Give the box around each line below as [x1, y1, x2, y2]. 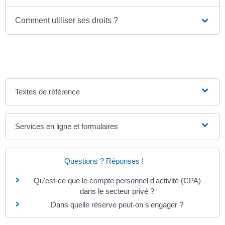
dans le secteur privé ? [80, 186, 154, 195]
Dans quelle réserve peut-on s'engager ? [51, 200, 183, 209]
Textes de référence [15, 87, 80, 96]
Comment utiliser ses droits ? [15, 16, 119, 25]
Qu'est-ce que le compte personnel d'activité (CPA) [33, 176, 201, 185]
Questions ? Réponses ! [64, 156, 144, 165]
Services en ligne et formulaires [15, 122, 119, 131]
